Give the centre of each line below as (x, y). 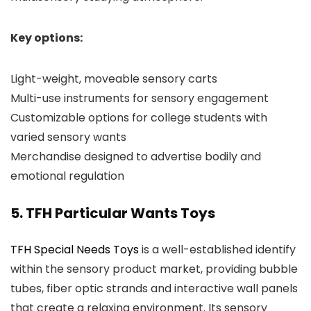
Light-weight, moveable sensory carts (114, 79)
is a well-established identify (217, 250)
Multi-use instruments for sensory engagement (141, 98)
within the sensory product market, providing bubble (154, 269)
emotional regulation (67, 176)
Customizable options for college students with (139, 118)
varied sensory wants (68, 137)
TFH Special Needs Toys (75, 250)
